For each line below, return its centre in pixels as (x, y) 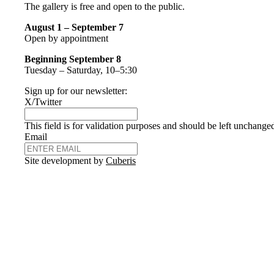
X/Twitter (43, 102)
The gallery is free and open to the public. (105, 7)
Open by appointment (66, 39)
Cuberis (121, 161)
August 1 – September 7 (74, 28)
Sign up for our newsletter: (76, 91)
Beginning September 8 (73, 59)
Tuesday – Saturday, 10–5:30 (81, 70)
